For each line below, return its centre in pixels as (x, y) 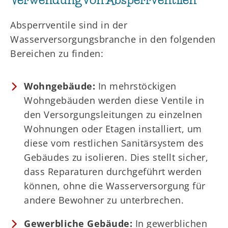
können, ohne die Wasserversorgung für (115, 186)
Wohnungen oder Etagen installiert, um (113, 129)
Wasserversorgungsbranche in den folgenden (113, 39)
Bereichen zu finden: (57, 54)
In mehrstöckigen (136, 86)
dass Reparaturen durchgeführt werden (113, 172)
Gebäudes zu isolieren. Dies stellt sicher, (116, 158)
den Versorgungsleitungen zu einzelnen (113, 115)
